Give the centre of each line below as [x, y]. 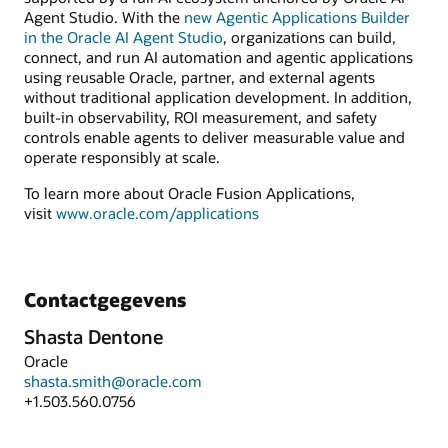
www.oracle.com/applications [157, 213]
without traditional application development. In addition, [218, 96]
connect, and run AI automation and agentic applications [218, 56]
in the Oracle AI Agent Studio [123, 36]
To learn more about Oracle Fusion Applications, [189, 193]
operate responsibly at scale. [122, 156]
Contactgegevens [105, 299]
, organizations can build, [309, 36]
